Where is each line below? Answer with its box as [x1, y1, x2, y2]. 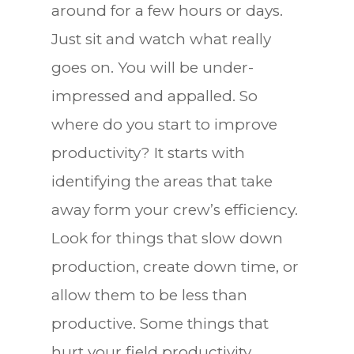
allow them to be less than [51, 285, 247, 304]
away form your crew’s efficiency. [51, 200, 298, 219]
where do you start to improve [51, 115, 277, 134]
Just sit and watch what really [51, 29, 271, 48]
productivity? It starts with [51, 143, 245, 162]
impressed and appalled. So [51, 86, 258, 105]
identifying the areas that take [51, 171, 273, 190]
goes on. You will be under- [51, 58, 254, 77]
